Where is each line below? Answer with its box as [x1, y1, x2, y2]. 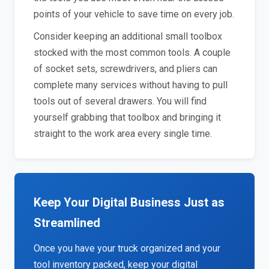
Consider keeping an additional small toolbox [34, 31, 222, 42]
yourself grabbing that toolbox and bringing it [34, 112, 221, 123]
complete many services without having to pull [34, 79, 228, 91]
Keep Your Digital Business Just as [34, 195, 225, 210]
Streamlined [34, 216, 100, 230]
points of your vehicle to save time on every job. [34, 8, 234, 20]
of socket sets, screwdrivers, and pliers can [34, 63, 217, 74]
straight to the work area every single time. [34, 128, 212, 139]
